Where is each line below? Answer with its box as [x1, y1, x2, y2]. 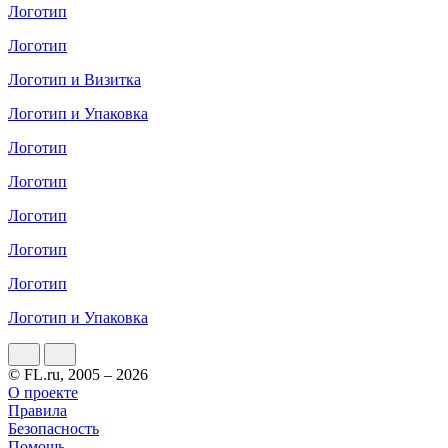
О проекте [8, 383, 78, 401]
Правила [8, 401, 67, 419]
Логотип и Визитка [8, 70, 141, 88]
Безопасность [8, 419, 99, 437]
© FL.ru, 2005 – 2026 [8, 365, 148, 383]
